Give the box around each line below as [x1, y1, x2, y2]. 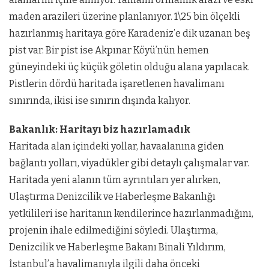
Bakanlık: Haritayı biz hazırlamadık [9, 123, 190, 135]
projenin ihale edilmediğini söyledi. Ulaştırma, [9, 224, 218, 236]
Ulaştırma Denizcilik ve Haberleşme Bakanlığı [9, 190, 216, 202]
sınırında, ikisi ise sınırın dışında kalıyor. [9, 94, 190, 106]
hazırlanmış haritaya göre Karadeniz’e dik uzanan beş [9, 27, 250, 39]
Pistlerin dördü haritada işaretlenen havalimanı [9, 77, 225, 89]
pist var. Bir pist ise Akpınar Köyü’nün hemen [9, 44, 209, 56]
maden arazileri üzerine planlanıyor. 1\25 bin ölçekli [9, 10, 240, 22]
